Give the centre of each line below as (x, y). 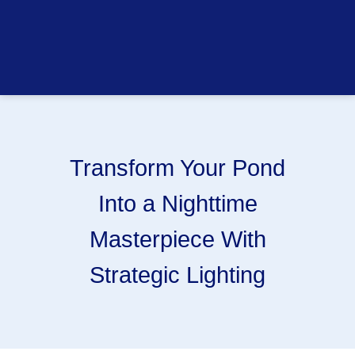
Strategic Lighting (177, 275)
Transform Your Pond (177, 168)
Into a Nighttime (177, 203)
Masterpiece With (177, 239)
